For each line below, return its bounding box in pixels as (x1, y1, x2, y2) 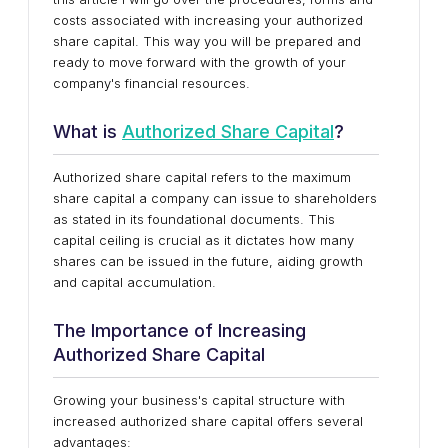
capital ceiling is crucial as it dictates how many (53, 232, 354, 248)
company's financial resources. (53, 75, 250, 91)
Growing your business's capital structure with (53, 392, 345, 408)
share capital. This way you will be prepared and (53, 33, 361, 49)
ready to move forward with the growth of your (53, 54, 346, 70)
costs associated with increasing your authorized (53, 12, 363, 28)
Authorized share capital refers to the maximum (53, 169, 351, 185)
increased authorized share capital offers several (53, 413, 363, 429)
